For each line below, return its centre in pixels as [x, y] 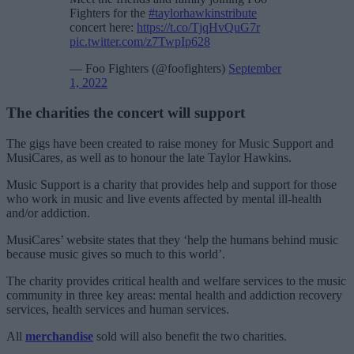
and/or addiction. [48, 213]
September [255, 68]
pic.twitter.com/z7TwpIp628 [140, 41]
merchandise [59, 337]
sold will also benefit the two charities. [190, 337]
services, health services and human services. [118, 310]
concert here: [103, 27]
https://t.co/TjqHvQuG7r [198, 27]
